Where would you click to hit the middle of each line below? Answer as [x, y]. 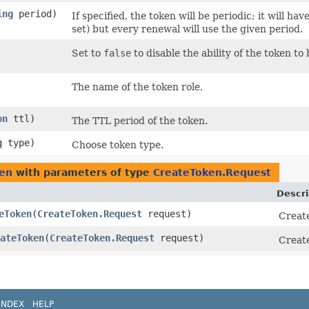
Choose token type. [118, 145]
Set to [88, 53]
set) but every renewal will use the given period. [187, 29]
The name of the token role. [137, 87]
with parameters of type [83, 173]
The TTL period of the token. [140, 121]
